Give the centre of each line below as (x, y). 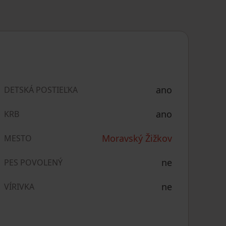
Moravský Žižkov (137, 138)
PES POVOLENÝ (33, 162)
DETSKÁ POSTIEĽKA (41, 90)
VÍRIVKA (19, 187)
